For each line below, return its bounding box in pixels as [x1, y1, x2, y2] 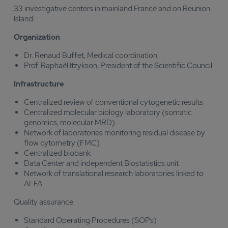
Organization [14, 32, 60, 42]
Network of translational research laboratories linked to [24, 168, 204, 179]
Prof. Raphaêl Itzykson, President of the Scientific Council [24, 61, 212, 71]
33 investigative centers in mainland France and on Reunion [14, 4, 210, 14]
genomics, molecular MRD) [24, 118, 115, 128]
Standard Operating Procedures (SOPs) [24, 215, 157, 225]
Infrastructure [14, 79, 64, 89]
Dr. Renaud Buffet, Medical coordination [24, 50, 157, 61]
